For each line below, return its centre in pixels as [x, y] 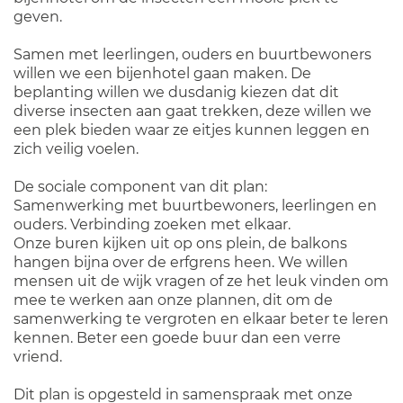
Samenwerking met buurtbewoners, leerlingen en [195, 206]
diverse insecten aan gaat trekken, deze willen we [193, 111]
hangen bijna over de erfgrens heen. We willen [181, 262]
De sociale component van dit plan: [140, 187]
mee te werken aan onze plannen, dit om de [173, 300]
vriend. [38, 357]
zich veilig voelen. [76, 149]
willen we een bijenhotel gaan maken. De [162, 73]
